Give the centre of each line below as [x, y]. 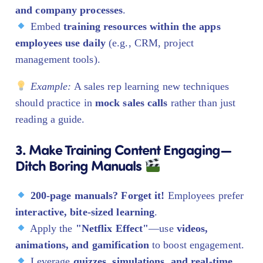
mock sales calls [131, 102]
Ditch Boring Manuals [80, 165]
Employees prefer [204, 195]
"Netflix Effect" [112, 228]
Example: [51, 86]
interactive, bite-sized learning [85, 212]
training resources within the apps [142, 26]
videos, [192, 228]
